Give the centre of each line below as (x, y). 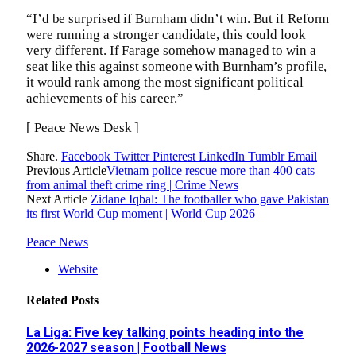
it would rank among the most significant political (165, 83)
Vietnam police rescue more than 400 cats (211, 171)
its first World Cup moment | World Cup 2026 (141, 214)
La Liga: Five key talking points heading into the (165, 332)
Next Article (58, 199)
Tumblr (266, 157)
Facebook (86, 157)
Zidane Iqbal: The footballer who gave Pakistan (210, 199)
